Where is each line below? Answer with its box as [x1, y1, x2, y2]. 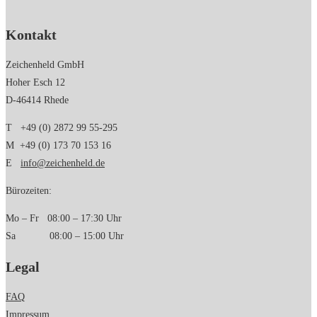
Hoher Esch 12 [6, 77, 65, 88]
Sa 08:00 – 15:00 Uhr [6, 231, 124, 242]
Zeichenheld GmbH [6, 59, 84, 71]
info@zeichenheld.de [21, 158, 105, 169]
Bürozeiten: [6, 185, 52, 197]
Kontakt [6, 26, 57, 42]
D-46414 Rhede [6, 95, 69, 106]
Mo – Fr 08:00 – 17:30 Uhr [6, 213, 122, 224]
